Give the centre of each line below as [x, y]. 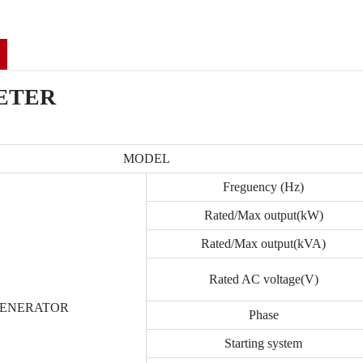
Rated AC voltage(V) [263, 280]
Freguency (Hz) [264, 187]
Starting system [264, 344]
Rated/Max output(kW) [263, 216]
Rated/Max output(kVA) [264, 244]
